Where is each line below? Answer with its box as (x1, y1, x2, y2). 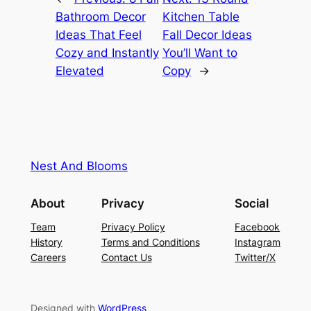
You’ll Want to (162, 45, 237, 60)
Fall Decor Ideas (162, 27, 252, 42)
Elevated (55, 63, 104, 78)
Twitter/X (235, 251, 276, 264)
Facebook (235, 221, 280, 233)
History (30, 236, 62, 249)
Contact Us (101, 251, 152, 264)
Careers (30, 251, 66, 264)
